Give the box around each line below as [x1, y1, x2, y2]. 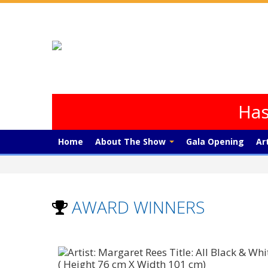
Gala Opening [186, 136, 244, 147]
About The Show [95, 136, 168, 147]
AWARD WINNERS [68, 196, 205, 218]
